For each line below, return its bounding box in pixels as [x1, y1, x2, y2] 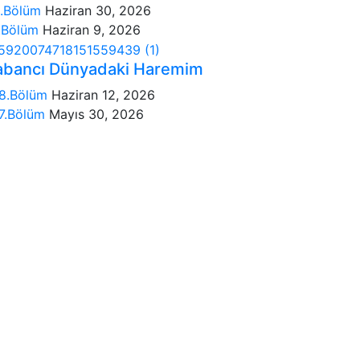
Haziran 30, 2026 [45, 2, 151, 18]
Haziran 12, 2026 [51, 87, 155, 104]
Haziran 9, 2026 [43, 21, 141, 38]
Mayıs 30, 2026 [49, 106, 144, 123]
